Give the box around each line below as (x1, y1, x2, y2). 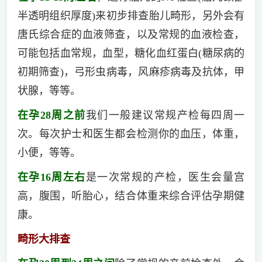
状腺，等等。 (17, 84, 81, 96)
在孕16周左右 (17, 171, 86, 183)
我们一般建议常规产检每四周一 (85, 109, 245, 121)
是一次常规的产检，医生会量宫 (85, 171, 245, 183)
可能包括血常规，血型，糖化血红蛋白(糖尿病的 (17, 47, 245, 59)
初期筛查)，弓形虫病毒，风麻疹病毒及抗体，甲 (17, 65, 245, 78)
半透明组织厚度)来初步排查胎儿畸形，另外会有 (17, 9, 245, 22)
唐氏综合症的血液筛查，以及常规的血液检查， (17, 28, 245, 40)
